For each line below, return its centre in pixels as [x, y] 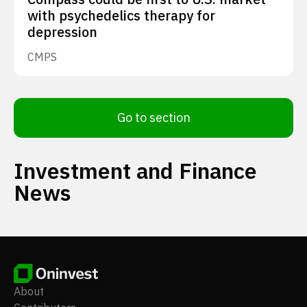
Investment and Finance [135, 171]
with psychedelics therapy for [121, 15]
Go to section [153, 118]
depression [62, 32]
